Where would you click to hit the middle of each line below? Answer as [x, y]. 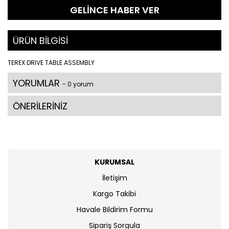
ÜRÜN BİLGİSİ [40, 41]
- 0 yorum [78, 84]
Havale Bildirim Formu [114, 210]
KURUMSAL [114, 162]
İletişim [114, 178]
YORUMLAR [38, 83]
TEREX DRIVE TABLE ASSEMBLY [51, 63]
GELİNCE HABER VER [114, 10]
